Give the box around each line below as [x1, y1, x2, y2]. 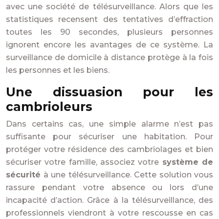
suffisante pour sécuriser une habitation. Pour [6, 132, 213, 141]
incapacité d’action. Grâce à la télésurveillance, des [6, 196, 213, 205]
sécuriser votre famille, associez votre [6, 157, 162, 167]
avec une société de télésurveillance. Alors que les [6, 2, 213, 11]
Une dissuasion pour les [6, 85, 213, 99]
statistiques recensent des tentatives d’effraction [6, 15, 213, 24]
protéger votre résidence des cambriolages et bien [6, 145, 213, 154]
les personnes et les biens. [6, 66, 109, 75]
